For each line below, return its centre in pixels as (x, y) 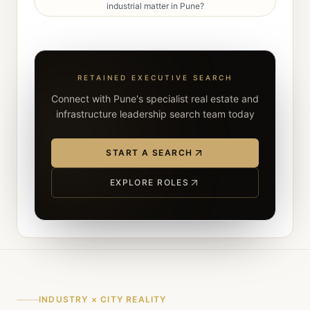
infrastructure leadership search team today (155, 114)
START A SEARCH (149, 153)
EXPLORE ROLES (149, 182)
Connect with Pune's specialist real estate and (155, 99)
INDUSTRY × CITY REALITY (103, 299)
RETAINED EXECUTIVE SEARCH (155, 77)
